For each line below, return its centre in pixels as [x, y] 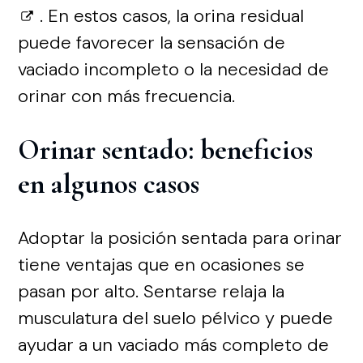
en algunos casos [109, 184]
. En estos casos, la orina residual [172, 15]
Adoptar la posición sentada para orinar [180, 237]
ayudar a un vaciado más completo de [174, 344]
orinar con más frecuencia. [127, 96]
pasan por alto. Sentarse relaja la [152, 291]
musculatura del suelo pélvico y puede [176, 318]
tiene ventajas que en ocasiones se [162, 264]
